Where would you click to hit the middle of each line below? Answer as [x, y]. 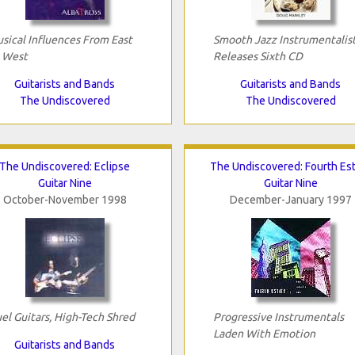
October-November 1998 [65, 199]
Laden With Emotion [264, 333]
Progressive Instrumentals [278, 317]
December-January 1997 [290, 199]
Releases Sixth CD [258, 56]
